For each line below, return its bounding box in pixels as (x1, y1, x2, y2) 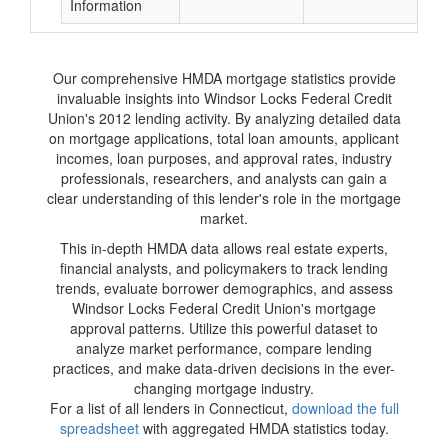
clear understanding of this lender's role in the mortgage (47, 188, 401, 208)
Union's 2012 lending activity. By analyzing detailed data (47, 108, 401, 128)
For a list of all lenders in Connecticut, (49, 398, 292, 418)
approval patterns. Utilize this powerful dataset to (70, 318, 378, 338)
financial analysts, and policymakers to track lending (60, 258, 388, 278)
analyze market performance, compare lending (76, 338, 372, 358)
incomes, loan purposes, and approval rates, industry (56, 148, 392, 168)
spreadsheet (59, 418, 139, 438)
